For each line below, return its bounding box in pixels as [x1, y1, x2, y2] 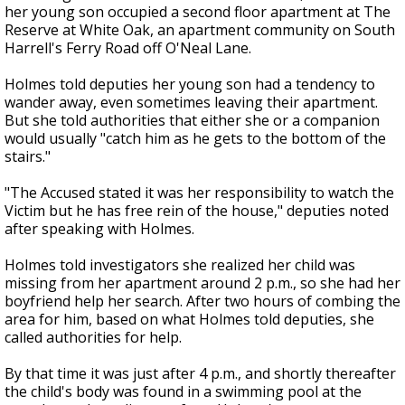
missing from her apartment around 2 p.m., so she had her [5, 273, 400, 294]
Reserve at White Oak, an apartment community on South [5, 20, 395, 41]
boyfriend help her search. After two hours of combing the [5, 291, 400, 312]
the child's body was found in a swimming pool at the [5, 381, 362, 402]
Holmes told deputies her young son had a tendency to [5, 74, 375, 95]
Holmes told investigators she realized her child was [5, 255, 355, 276]
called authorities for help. [5, 327, 182, 348]
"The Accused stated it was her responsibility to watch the [5, 183, 394, 203]
